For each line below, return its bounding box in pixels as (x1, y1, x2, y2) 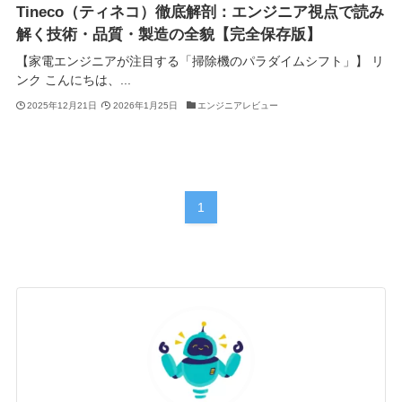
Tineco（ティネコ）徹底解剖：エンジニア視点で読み (15, 4, 384, 22)
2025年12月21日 (27, 100, 98, 110)
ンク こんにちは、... (15, 73, 131, 88)
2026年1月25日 (112, 100, 178, 110)
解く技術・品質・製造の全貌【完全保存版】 (15, 26, 321, 44)
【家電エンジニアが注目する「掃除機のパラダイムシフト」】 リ (15, 54, 384, 69)
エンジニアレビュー (197, 100, 279, 110)
